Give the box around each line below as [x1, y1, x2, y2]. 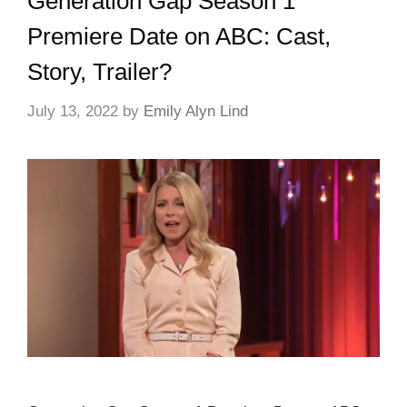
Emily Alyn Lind [144, 102, 248, 120]
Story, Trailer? [27, 58, 172, 86]
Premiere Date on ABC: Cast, [27, 23, 331, 51]
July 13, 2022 [27, 102, 118, 120]
